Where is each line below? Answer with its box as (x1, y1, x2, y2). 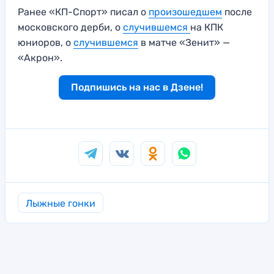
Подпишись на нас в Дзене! (71, 81, 203, 94)
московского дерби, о (18, 21, 123, 34)
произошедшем (149, 6, 222, 18)
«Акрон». (18, 52, 62, 64)
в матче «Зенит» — (138, 37, 230, 49)
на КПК (190, 21, 223, 34)
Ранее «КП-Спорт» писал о (18, 6, 149, 18)
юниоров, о (18, 37, 73, 49)
